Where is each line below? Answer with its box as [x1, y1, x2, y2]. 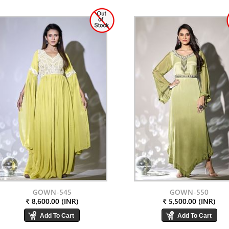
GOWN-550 [170, 187, 209, 197]
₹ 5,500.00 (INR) [163, 196, 216, 206]
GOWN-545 [32, 187, 72, 197]
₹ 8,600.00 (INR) [25, 196, 79, 206]
